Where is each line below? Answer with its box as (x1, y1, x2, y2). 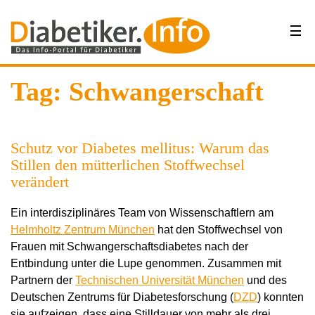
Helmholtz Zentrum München (11, 224, 155, 236)
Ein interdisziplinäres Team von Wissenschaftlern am (11, 207, 274, 219)
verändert (11, 173, 69, 191)
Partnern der (11, 274, 75, 286)
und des (244, 274, 287, 286)
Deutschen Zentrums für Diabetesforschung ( (11, 291, 233, 303)
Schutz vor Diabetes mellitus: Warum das (11, 139, 269, 157)
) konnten (257, 291, 304, 303)
